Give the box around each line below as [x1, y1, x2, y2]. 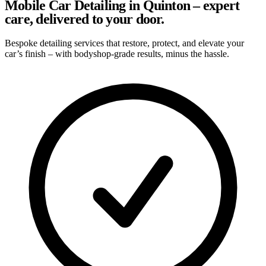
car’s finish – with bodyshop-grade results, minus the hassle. [5, 48, 229, 59]
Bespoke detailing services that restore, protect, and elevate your [5, 37, 244, 48]
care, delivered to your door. [5, 11, 164, 27]
